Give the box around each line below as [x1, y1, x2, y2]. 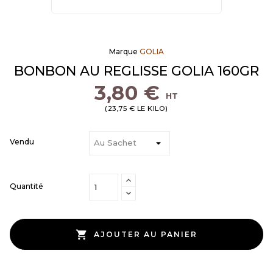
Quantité [10, 181, 43, 191]
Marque [109, 46, 138, 56]
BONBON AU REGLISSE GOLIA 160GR [14, 62, 259, 79]
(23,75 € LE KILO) [105, 104, 168, 113]
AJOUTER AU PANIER [94, 229, 197, 239]
